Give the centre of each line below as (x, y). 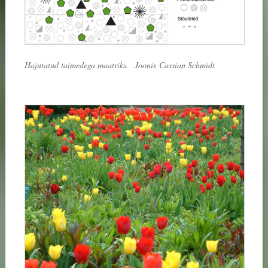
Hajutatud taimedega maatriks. (78, 65)
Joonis (145, 65)
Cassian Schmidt (187, 65)
